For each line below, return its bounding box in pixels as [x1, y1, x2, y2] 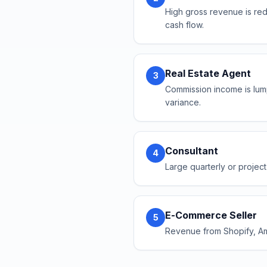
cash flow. [165, 20, 204, 30]
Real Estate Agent [165, 67, 251, 79]
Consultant [165, 145, 218, 157]
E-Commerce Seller [165, 209, 257, 221]
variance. [165, 97, 201, 107]
